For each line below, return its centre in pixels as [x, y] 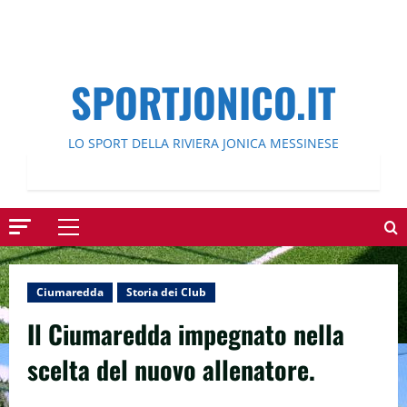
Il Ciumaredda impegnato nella [186, 334]
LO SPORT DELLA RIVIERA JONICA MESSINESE [203, 143]
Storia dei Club [166, 292]
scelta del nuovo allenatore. [171, 369]
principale [99, 259]
